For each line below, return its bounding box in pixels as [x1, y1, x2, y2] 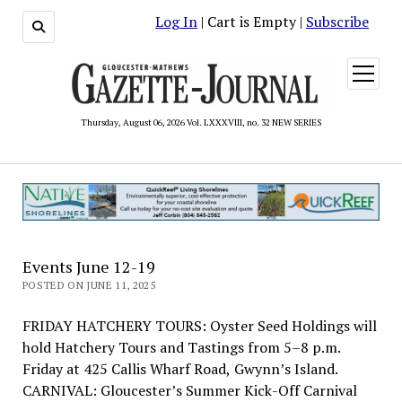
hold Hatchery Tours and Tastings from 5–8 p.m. [22, 336, 341, 357]
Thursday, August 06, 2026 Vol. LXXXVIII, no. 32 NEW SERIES [81, 116, 321, 128]
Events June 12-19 [22, 255, 155, 277]
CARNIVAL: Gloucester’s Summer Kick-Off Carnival [22, 380, 357, 400]
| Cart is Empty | [197, 12, 307, 31]
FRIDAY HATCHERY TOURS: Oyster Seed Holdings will [22, 315, 377, 336]
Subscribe [306, 12, 370, 31]
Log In [155, 12, 198, 31]
